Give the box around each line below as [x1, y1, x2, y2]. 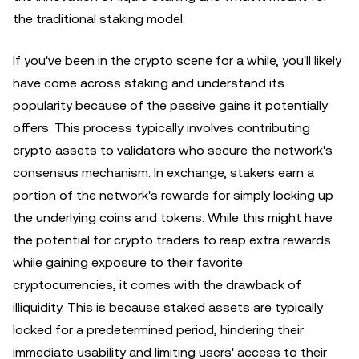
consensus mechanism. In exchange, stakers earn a [13, 165, 314, 180]
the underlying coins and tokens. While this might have [13, 210, 333, 225]
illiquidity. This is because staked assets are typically [13, 300, 323, 315]
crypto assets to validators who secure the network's [13, 143, 333, 158]
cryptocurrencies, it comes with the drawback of [13, 277, 301, 292]
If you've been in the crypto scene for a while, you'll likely [13, 53, 341, 68]
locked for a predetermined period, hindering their [13, 322, 304, 337]
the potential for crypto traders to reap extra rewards [13, 232, 331, 248]
